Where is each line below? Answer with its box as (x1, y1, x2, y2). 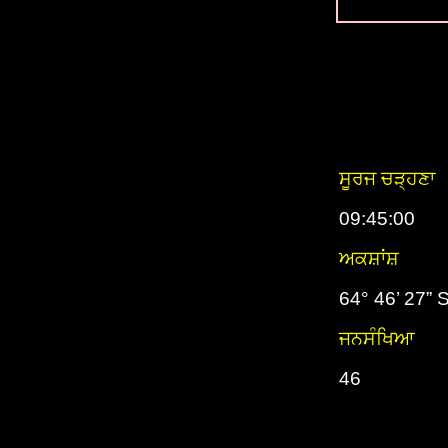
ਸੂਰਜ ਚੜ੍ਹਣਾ (339, 168, 435, 189)
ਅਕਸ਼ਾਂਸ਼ (339, 248, 399, 269)
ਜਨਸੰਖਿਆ (339, 328, 415, 349)
